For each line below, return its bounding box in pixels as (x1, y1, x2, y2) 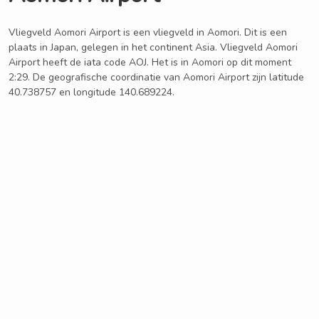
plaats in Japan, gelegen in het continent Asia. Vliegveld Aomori (9, 41, 298, 54)
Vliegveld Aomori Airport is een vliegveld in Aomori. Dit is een (9, 26, 287, 39)
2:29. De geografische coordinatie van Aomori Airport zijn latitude (9, 70, 304, 84)
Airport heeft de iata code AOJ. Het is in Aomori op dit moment (9, 56, 291, 69)
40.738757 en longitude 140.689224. (9, 85, 174, 99)
